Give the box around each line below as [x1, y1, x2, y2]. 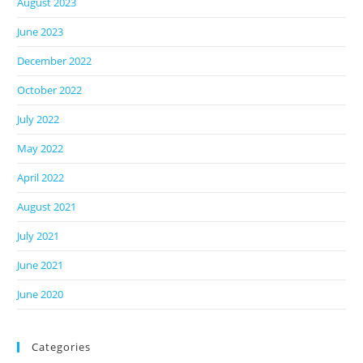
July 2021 [17, 228, 60, 244]
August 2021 [17, 199, 77, 215]
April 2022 [17, 170, 65, 186]
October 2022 [17, 83, 83, 98]
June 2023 [17, 24, 64, 40]
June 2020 [17, 287, 64, 302]
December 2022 [17, 53, 92, 69]
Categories [32, 340, 92, 355]
